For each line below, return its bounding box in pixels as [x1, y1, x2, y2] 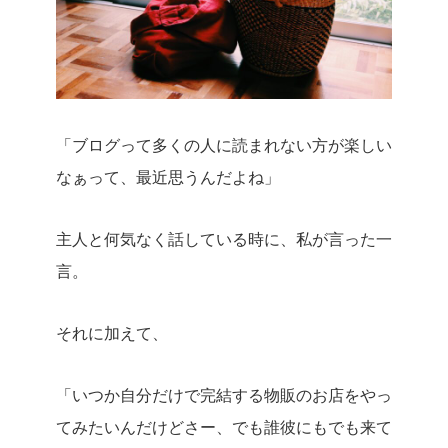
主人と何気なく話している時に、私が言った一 [56, 226, 392, 250]
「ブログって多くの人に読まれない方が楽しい [56, 132, 392, 156]
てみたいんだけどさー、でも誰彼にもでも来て [56, 414, 392, 438]
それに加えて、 [56, 320, 168, 344]
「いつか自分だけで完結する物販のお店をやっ [56, 382, 392, 406]
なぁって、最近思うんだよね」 [56, 164, 280, 188]
